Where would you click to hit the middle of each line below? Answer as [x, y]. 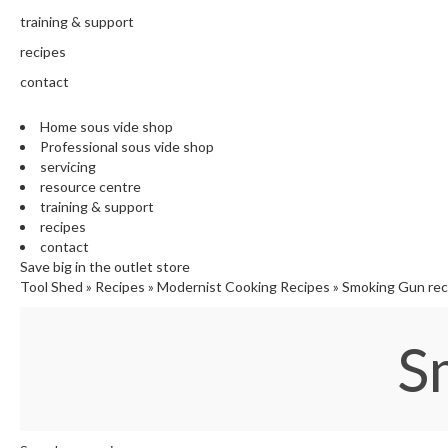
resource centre [90, 187]
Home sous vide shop [106, 127]
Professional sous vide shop [127, 147]
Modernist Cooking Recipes [243, 287]
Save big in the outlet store [105, 267]
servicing [68, 167]
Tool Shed [51, 287]
